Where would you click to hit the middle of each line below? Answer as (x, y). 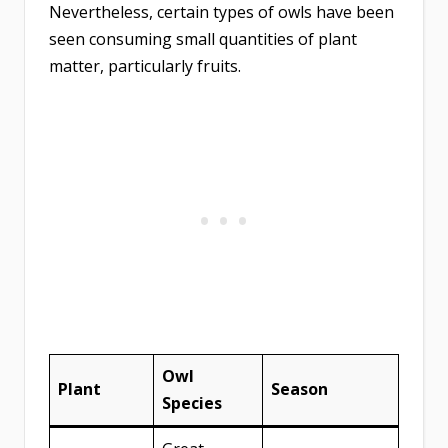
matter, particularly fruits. (145, 66)
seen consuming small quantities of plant (203, 39)
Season (299, 389)
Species (192, 403)
